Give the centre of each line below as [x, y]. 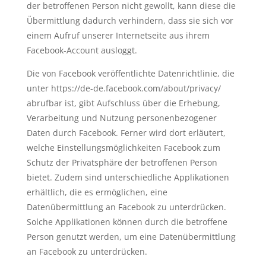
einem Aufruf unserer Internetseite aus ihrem [118, 35]
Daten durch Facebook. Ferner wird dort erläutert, [126, 133]
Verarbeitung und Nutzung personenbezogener [121, 118]
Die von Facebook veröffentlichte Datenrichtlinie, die [130, 73]
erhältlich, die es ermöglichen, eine [97, 192]
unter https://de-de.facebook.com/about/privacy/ [123, 88]
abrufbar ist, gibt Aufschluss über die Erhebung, [123, 103]
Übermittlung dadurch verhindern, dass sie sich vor [130, 20]
